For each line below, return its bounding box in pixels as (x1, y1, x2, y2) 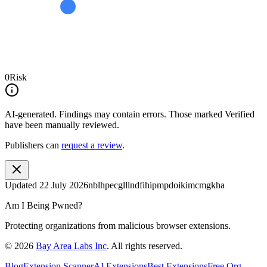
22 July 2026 (39, 179, 88, 190)
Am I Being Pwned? (5, 200, 82, 210)
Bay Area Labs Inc (36, 240, 107, 251)
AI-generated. (5, 108, 57, 119)
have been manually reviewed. (5, 119, 119, 130)
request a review (61, 139, 122, 150)
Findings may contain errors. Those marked (59, 108, 222, 119)
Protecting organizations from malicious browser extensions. (5, 220, 231, 231)
